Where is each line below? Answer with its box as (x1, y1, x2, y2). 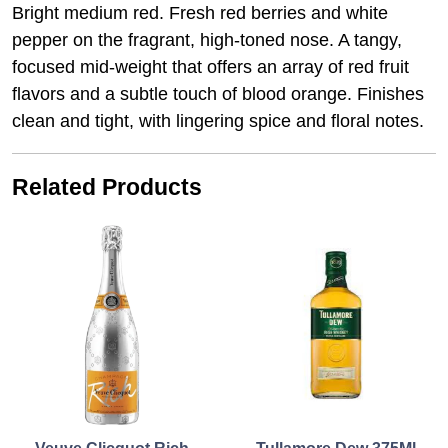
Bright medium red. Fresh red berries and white (12, 3, 388, 24)
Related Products (12, 174, 202, 201)
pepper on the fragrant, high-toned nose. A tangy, (12, 30, 402, 51)
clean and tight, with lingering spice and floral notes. (12, 111, 424, 132)
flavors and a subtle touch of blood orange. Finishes (12, 84, 424, 105)
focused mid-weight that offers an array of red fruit (12, 57, 409, 78)
